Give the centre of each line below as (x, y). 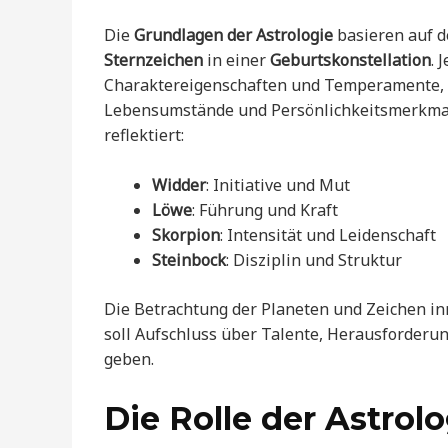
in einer (236, 59)
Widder (179, 185)
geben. (129, 359)
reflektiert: (144, 134)
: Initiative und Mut (278, 185)
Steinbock (189, 260)
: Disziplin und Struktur (314, 260)
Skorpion (186, 235)
